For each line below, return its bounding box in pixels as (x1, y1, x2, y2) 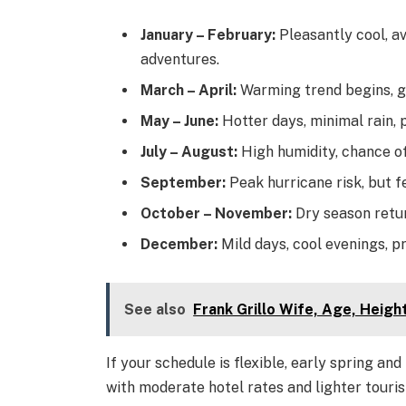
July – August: (140, 143, 238, 161)
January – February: (140, 26, 276, 44)
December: (140, 236, 218, 254)
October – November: (140, 205, 293, 223)
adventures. (140, 51, 220, 69)
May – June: (140, 112, 219, 130)
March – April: (140, 82, 237, 100)
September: (140, 174, 227, 192)
